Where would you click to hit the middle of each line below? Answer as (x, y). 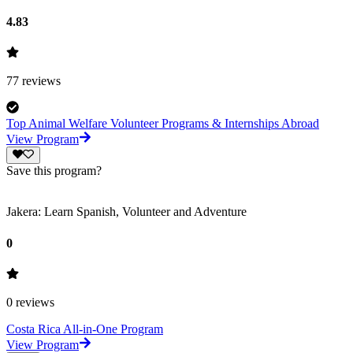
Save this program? (54, 171)
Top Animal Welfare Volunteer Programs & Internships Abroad (163, 124)
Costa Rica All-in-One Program (85, 329)
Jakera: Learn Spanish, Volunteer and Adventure (126, 212)
